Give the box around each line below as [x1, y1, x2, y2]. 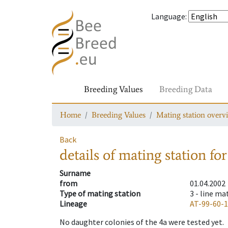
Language [151, 11, 185, 21]
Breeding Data [159, 83, 212, 95]
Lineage [60, 198, 87, 209]
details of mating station [60, 146, 206, 164]
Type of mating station [60, 188, 140, 199]
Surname [60, 168, 91, 179]
